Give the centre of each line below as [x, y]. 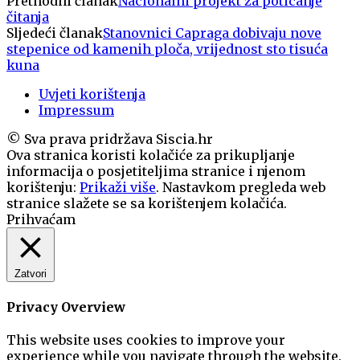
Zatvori [31, 273]
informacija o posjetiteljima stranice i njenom [156, 171]
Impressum [76, 110]
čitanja [28, 16]
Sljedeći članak [55, 33]
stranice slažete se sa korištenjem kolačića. [147, 203]
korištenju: [43, 187]
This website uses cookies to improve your [146, 340]
